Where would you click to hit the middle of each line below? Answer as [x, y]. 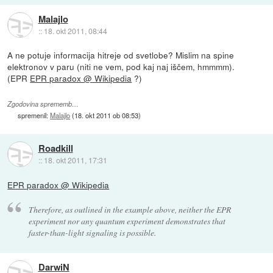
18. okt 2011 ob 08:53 [107, 115]
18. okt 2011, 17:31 [75, 160]
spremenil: [34, 115]
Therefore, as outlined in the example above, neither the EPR [129, 210]
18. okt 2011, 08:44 [75, 30]
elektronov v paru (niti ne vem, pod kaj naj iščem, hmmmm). [121, 67]
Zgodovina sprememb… [43, 104]
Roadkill [55, 148]
